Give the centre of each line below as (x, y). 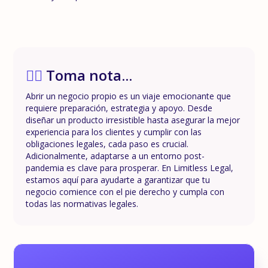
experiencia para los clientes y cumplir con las (113, 132)
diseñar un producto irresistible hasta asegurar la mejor (133, 120)
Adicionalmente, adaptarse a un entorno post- (115, 156)
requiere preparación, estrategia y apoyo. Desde (119, 108)
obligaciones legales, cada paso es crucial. (107, 144)
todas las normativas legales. (82, 204)
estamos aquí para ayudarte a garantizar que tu (118, 180)
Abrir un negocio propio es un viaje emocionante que (128, 96)
